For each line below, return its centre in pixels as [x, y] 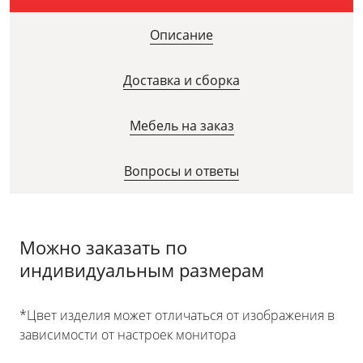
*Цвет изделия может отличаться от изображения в [177, 316]
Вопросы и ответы [181, 171]
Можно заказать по [103, 248]
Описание [181, 35]
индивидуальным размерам [142, 270]
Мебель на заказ [181, 126]
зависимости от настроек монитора [128, 335]
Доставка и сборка [181, 81]
